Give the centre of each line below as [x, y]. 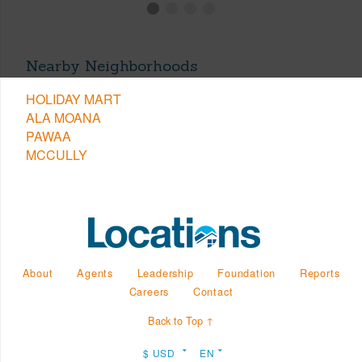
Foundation [247, 273]
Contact [213, 292]
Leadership [165, 273]
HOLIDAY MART [74, 99]
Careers [149, 292]
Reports [320, 273]
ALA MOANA [63, 118]
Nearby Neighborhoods [112, 65]
